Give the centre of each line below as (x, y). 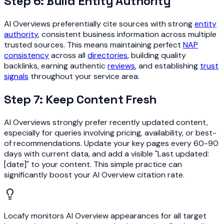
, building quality (157, 55)
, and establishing (167, 66)
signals (16, 76)
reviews (121, 66)
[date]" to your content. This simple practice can (93, 164)
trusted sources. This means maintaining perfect (93, 45)
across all (68, 55)
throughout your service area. (84, 76)
